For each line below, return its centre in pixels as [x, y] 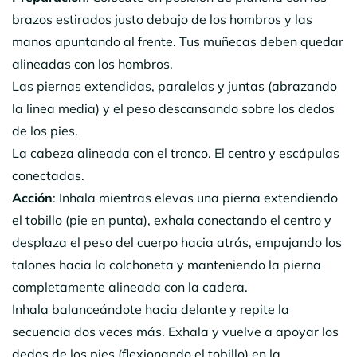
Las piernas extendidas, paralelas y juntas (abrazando [175, 86]
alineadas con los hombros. [92, 63]
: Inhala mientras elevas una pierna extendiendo [195, 197]
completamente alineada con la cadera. [130, 286]
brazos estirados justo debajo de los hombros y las [162, 19]
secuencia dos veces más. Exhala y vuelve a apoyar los [175, 331]
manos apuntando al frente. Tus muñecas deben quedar [178, 41]
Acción [32, 197]
